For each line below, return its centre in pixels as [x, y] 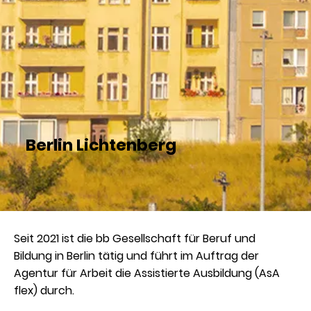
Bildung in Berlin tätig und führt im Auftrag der [137, 256]
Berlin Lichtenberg [101, 145]
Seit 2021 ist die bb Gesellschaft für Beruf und [135, 239]
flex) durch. [44, 291]
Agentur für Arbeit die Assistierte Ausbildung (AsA [147, 274]
